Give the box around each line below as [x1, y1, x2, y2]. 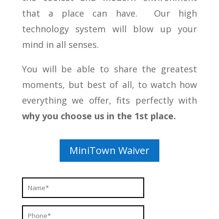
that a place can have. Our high [22, 7, 197, 19]
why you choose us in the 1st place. [22, 109, 176, 122]
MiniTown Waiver [69, 143, 150, 157]
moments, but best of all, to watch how [22, 78, 197, 90]
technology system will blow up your [22, 22, 197, 35]
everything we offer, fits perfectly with [22, 94, 197, 106]
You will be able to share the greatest [22, 63, 197, 75]
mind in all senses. [22, 38, 99, 50]
